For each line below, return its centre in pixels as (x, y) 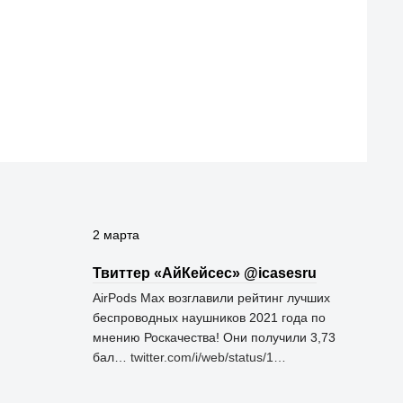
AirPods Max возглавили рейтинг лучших (211, 298)
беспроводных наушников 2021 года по (209, 318)
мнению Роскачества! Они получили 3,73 (214, 337)
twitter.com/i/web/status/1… (208, 357)
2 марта (116, 235)
